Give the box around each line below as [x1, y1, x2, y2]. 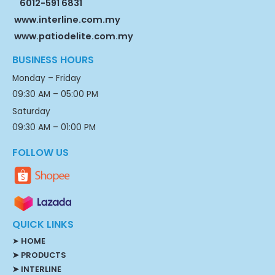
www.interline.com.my [14, 14, 120, 26]
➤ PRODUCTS [12, 250, 66, 261]
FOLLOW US [12, 145, 69, 160]
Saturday [12, 106, 50, 118]
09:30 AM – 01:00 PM [12, 122, 96, 134]
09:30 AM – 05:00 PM [12, 88, 98, 101]
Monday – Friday [12, 72, 81, 85]
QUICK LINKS [12, 217, 74, 232]
